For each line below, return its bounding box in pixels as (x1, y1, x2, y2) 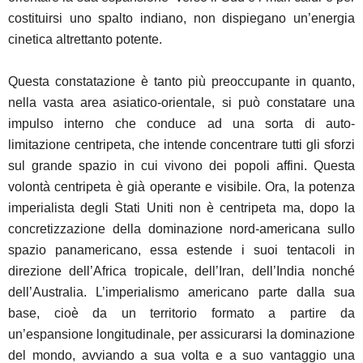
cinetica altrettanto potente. (8, 32, 162, 46)
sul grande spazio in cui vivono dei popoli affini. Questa (8, 158, 355, 173)
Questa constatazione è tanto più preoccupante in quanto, (8, 74, 355, 88)
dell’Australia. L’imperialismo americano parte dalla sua (8, 284, 355, 299)
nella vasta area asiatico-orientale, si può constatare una (8, 95, 355, 109)
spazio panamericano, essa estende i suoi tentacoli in (8, 242, 355, 257)
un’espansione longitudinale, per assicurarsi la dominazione (8, 327, 355, 341)
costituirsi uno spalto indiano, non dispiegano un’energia (8, 11, 355, 25)
